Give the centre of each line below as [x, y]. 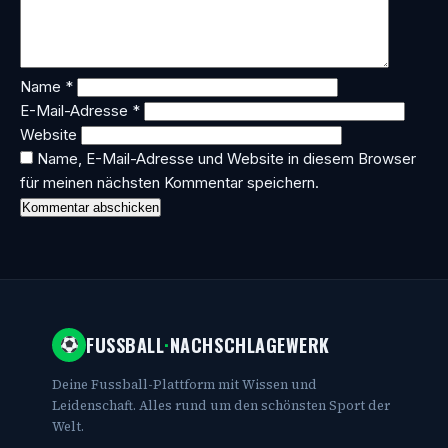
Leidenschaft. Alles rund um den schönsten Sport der [221, 405]
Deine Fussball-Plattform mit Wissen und [184, 384]
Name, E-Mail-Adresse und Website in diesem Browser [226, 158]
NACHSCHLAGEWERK [249, 344]
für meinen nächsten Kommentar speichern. [169, 182]
